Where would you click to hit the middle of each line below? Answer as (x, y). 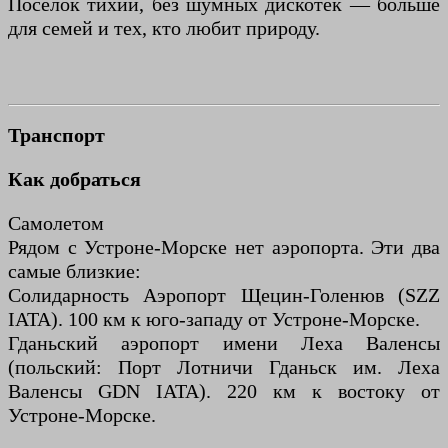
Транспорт (56, 134)
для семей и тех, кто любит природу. (164, 28)
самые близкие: (74, 270)
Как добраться (74, 178)
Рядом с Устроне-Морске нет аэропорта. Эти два (224, 246)
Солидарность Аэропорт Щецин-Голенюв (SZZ (224, 294)
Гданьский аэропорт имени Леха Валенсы (224, 342)
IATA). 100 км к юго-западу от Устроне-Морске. (214, 318)
